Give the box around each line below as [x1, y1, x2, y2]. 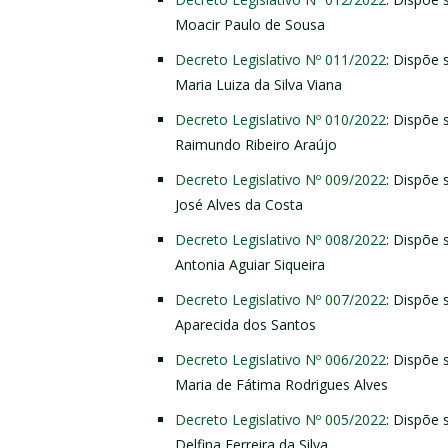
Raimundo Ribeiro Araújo [175, 134, 337, 154]
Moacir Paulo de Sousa [175, 14, 325, 34]
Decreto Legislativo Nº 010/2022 [175, 109, 386, 129]
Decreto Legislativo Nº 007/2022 [175, 289, 386, 309]
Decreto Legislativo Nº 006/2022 [175, 349, 386, 369]
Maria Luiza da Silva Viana [175, 74, 342, 94]
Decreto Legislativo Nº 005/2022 [175, 409, 386, 429]
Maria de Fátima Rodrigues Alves [175, 374, 388, 394]
